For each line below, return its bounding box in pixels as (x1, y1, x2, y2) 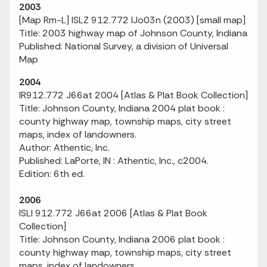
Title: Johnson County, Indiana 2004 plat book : (19, 102, 225, 114)
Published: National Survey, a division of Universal (19, 40, 228, 52)
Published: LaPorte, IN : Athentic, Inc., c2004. (19, 154, 209, 167)
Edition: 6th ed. (19, 167, 85, 180)
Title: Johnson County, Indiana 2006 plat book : (19, 233, 225, 246)
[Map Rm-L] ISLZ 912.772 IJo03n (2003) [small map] (19, 14, 246, 26)
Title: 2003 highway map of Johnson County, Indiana (19, 27, 247, 39)
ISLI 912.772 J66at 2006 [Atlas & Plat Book (19, 207, 207, 219)
